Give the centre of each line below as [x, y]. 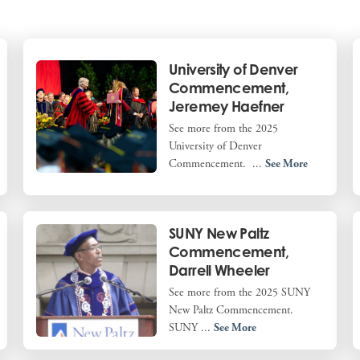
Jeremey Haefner [227, 106]
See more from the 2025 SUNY [240, 292]
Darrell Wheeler [219, 270]
